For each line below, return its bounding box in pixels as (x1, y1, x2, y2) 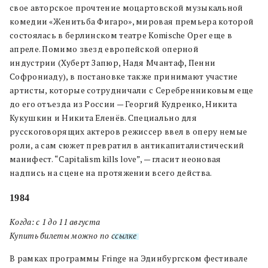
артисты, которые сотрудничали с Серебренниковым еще (10, 84, 254, 96)
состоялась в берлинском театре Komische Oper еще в (10, 29, 232, 41)
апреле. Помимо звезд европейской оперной (10, 43, 199, 54)
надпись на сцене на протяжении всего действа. (10, 167, 214, 178)
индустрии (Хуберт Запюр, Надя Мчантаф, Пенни (10, 57, 216, 68)
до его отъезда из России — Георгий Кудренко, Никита (10, 98, 237, 109)
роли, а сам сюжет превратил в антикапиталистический (10, 139, 245, 151)
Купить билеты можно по (10, 230, 111, 241)
